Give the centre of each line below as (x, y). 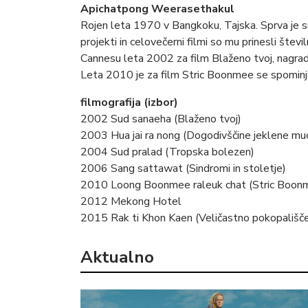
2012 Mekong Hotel (131, 201)
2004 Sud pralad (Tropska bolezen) (167, 152)
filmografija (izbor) (129, 102)
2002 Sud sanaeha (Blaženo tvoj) (161, 119)
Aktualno (117, 257)
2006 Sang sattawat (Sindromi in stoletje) (183, 168)
